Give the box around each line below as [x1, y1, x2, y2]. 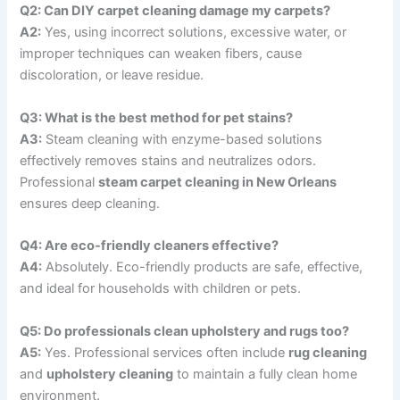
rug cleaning [288, 344, 368, 361]
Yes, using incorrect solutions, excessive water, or [41, 24, 347, 41]
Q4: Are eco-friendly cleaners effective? [20, 237, 279, 254]
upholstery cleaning [46, 365, 174, 382]
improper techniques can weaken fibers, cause [20, 46, 303, 62]
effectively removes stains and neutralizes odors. [20, 152, 317, 169]
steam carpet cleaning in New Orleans [98, 173, 337, 190]
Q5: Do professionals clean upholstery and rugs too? [20, 322, 350, 339]
